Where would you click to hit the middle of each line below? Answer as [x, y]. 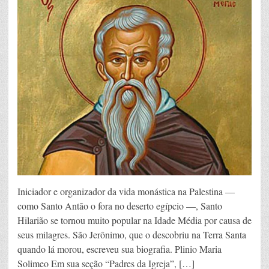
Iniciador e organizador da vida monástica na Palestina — [126, 192]
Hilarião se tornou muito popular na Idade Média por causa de [134, 220]
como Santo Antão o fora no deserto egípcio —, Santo [120, 206]
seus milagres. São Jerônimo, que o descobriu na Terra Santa [132, 235]
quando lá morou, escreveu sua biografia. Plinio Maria [119, 249]
